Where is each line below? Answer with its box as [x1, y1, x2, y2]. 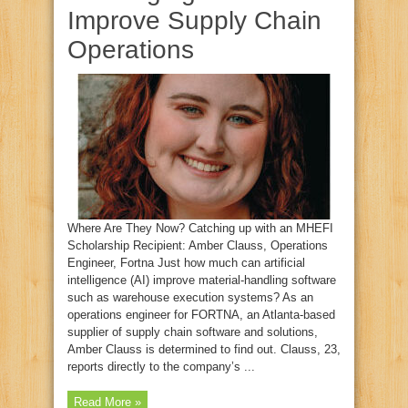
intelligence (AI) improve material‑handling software [67, 273, 336, 287]
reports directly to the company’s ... [67, 360, 255, 373]
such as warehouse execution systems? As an [67, 291, 313, 304]
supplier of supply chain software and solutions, [67, 325, 318, 339]
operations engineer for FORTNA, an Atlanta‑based [67, 308, 335, 321]
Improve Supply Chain [67, 6, 321, 35]
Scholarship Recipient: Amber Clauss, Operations [67, 239, 328, 252]
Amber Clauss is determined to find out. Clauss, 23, [67, 342, 341, 356]
